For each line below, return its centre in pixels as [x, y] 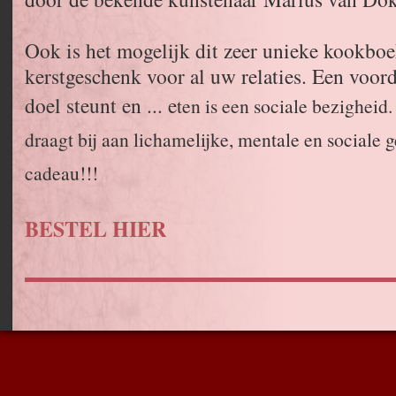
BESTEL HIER [95, 228]
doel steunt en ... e [101, 105]
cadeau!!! [61, 173]
